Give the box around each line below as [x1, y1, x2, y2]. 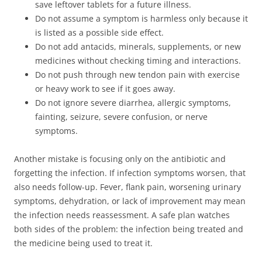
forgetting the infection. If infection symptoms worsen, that [14, 167, 246, 178]
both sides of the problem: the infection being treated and [14, 223, 243, 235]
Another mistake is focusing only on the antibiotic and [14, 153, 226, 164]
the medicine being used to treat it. [14, 237, 153, 249]
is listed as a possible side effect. [35, 26, 164, 38]
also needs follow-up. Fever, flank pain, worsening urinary [14, 181, 241, 192]
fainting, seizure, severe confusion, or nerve [35, 111, 208, 122]
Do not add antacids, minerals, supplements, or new [35, 40, 241, 52]
